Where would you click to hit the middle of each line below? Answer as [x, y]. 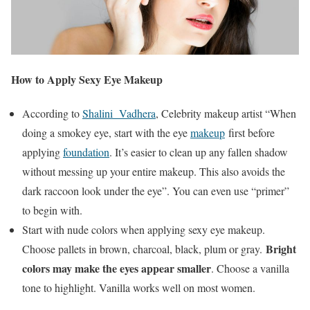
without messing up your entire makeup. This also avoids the [154, 171]
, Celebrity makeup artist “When [226, 113]
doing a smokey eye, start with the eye [106, 132]
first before [250, 132]
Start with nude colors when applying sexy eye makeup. [144, 229]
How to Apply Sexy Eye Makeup [87, 79]
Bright [281, 248]
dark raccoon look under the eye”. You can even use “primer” [156, 190]
